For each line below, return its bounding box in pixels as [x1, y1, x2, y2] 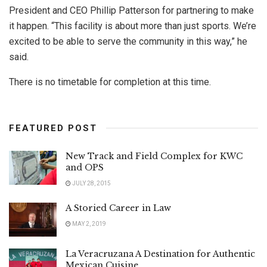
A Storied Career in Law [66, 203, 171, 214]
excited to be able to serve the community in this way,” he [9, 36, 247, 48]
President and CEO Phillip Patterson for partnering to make [9, 5, 254, 17]
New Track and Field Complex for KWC [66, 151, 243, 162]
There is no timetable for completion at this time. [9, 76, 211, 88]
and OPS [66, 162, 104, 173]
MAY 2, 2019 [71, 221, 106, 228]
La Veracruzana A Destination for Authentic [66, 249, 255, 260]
